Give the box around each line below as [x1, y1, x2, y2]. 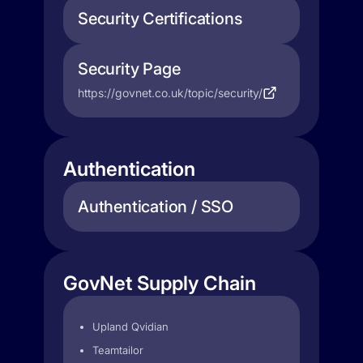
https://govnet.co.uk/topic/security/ [78, 86, 263, 100]
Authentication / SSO [78, 197, 233, 216]
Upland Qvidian [92, 320, 169, 333]
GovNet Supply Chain [63, 271, 256, 295]
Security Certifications [78, 9, 242, 28]
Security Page [78, 59, 181, 79]
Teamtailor [92, 344, 143, 357]
